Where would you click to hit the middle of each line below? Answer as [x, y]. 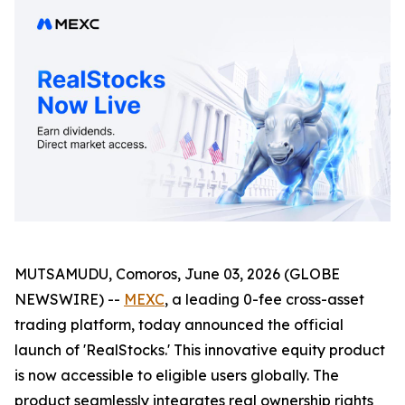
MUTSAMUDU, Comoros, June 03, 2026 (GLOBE [177, 273]
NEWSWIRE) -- [69, 299]
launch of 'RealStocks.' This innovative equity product [200, 349]
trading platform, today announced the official [179, 324]
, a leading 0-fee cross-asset [264, 299]
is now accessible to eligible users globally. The [177, 375]
